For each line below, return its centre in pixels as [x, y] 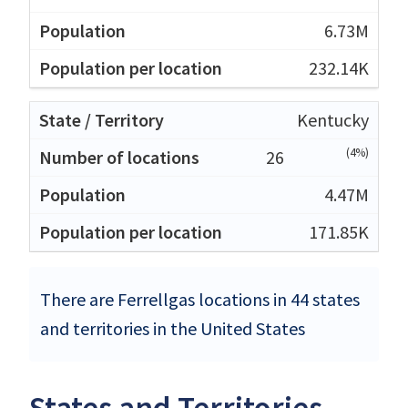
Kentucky [333, 119]
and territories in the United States [173, 328]
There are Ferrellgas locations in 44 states [200, 299]
